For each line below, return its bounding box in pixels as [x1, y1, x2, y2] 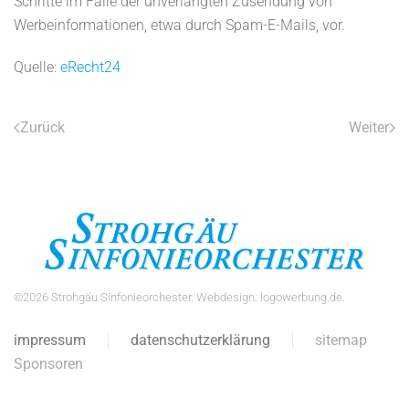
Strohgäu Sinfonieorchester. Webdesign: [48, 290, 260, 304]
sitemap [315, 331, 367, 349]
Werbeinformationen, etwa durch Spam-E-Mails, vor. [14, 16, 345, 34]
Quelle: [14, 58, 60, 76]
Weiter [349, 119, 389, 136]
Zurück [20, 119, 65, 136]
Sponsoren [14, 355, 83, 372]
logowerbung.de [260, 290, 342, 304]
